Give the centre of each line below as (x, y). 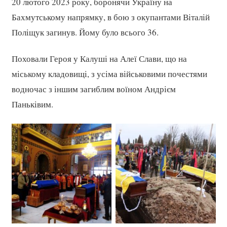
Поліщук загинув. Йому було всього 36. (85, 32)
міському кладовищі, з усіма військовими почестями (109, 74)
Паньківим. (32, 104)
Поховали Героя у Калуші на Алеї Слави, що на (99, 59)
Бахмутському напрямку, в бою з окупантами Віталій (110, 17)
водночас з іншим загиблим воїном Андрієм (93, 89)
